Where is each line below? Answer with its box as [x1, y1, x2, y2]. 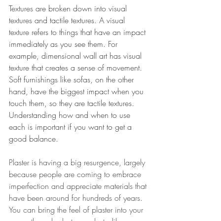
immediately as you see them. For [9, 38, 120, 49]
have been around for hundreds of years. [9, 192, 145, 203]
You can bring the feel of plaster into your [9, 204, 146, 215]
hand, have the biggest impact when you [9, 85, 146, 97]
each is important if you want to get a [9, 121, 134, 132]
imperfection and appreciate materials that [9, 180, 149, 191]
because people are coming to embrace [9, 168, 144, 180]
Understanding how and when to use [9, 109, 133, 120]
